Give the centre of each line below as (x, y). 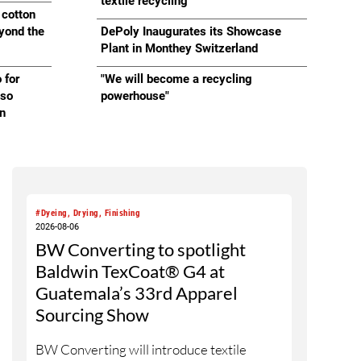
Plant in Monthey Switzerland (180, 48)
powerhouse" (135, 96)
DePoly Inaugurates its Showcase (191, 31)
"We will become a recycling (177, 79)
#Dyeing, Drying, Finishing (88, 214)
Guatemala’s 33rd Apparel (137, 293)
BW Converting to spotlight (141, 250)
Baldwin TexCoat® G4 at (131, 272)
